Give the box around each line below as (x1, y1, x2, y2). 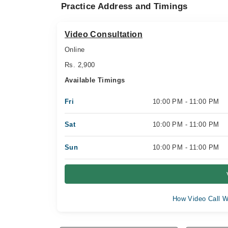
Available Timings (65, 76, 125, 84)
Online (65, 46, 85, 53)
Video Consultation (65, 30, 143, 39)
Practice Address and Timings (61, 2, 188, 11)
